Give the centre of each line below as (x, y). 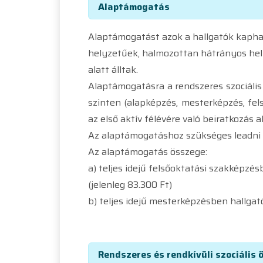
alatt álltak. (113, 69)
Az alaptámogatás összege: (148, 151)
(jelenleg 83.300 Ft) (130, 184)
